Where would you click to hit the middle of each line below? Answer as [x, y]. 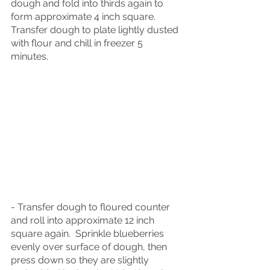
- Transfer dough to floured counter [92, 207]
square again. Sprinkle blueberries [89, 234]
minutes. [30, 57]
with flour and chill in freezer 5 [78, 43]
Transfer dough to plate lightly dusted [96, 30]
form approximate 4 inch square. [86, 17]
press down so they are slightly [81, 260]
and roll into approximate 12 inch [84, 221]
